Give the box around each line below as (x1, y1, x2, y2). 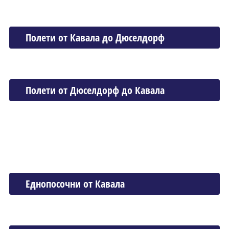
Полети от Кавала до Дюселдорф (26, 30, 165, 44)
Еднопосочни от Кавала (26, 176, 125, 191)
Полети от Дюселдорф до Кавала (26, 83, 165, 97)
